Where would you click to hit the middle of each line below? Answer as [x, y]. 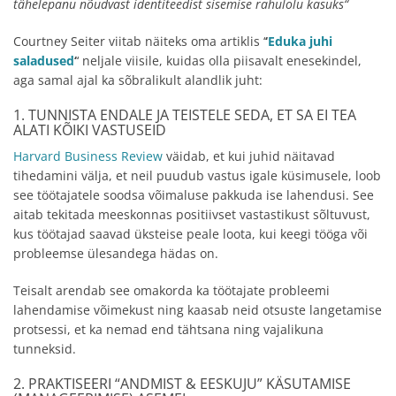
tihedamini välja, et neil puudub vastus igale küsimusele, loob [197, 176]
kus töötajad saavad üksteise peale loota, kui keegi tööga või [190, 234]
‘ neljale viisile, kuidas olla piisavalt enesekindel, [219, 61]
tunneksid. [45, 349]
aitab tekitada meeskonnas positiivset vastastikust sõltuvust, [192, 215]
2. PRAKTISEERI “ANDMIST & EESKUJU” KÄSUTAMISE [182, 384]
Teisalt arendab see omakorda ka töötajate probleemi [171, 291]
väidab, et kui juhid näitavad [249, 156]
